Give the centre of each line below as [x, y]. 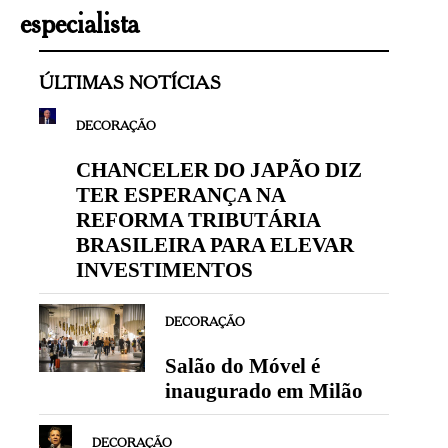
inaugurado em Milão [263, 390]
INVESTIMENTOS [164, 269]
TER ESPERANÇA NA [180, 194]
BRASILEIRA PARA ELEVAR [214, 244]
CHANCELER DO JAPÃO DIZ [218, 169]
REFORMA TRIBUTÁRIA [197, 219]
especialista [79, 22]
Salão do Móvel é [242, 365]
